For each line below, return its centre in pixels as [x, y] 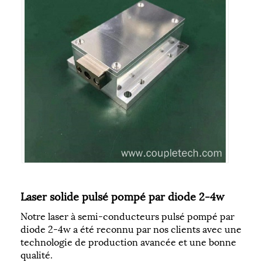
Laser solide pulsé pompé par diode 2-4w [122, 195]
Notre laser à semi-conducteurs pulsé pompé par [127, 215]
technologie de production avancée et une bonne [128, 241]
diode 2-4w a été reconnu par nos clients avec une [131, 228]
